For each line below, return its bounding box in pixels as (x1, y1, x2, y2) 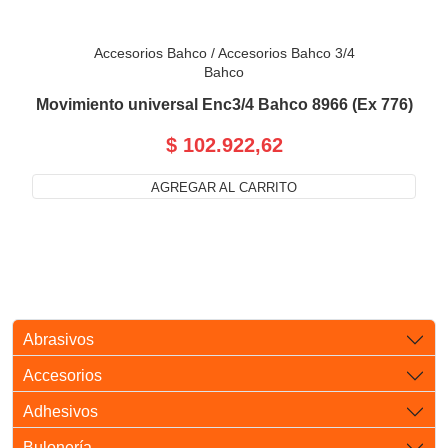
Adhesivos (23, 403, 98, 421)
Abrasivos (23, 331, 94, 349)
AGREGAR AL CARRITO (151, 180, 297, 196)
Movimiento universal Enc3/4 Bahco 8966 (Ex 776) (35, 96, 413, 114)
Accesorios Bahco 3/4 (217, 45, 355, 62)
